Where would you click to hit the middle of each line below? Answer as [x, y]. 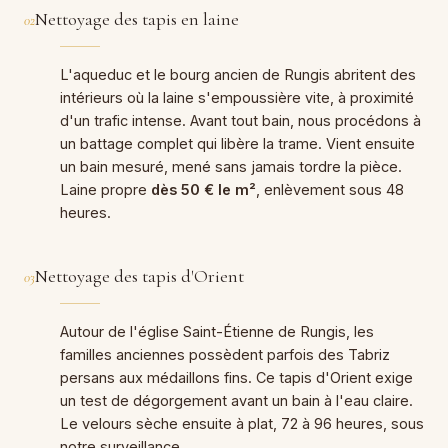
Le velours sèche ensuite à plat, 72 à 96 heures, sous [242, 423]
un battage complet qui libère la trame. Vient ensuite [237, 143]
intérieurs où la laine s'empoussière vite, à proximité [237, 97]
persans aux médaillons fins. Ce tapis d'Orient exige [236, 377]
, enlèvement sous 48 [330, 189]
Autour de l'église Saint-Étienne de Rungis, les [217, 331]
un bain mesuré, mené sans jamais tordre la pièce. [231, 166]
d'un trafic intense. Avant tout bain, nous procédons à [240, 120]
